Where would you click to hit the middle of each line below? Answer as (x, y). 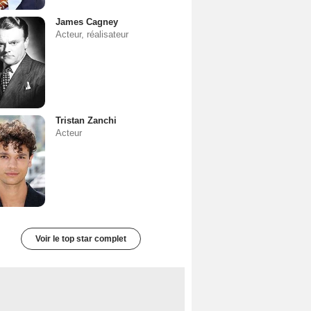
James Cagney (87, 22)
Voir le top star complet (81, 238)
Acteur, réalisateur (92, 34)
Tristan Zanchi (86, 120)
